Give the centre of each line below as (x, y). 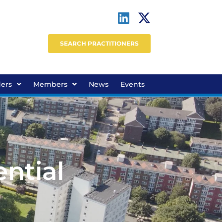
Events (133, 84)
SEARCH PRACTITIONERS (99, 43)
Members (50, 84)
